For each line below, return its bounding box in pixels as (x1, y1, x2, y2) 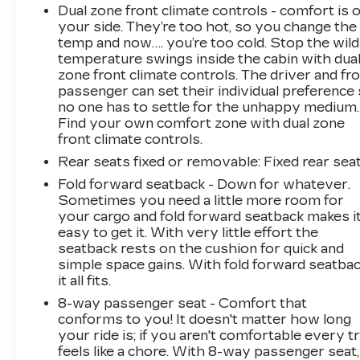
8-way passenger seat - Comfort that (58, 295, 308, 311)
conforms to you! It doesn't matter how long (58, 311, 352, 327)
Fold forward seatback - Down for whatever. (58, 176, 351, 192)
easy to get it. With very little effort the (58, 224, 319, 240)
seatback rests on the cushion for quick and (58, 240, 345, 256)
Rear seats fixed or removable (58, 153, 259, 170)
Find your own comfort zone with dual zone (58, 115, 346, 131)
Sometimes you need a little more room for (58, 192, 345, 208)
